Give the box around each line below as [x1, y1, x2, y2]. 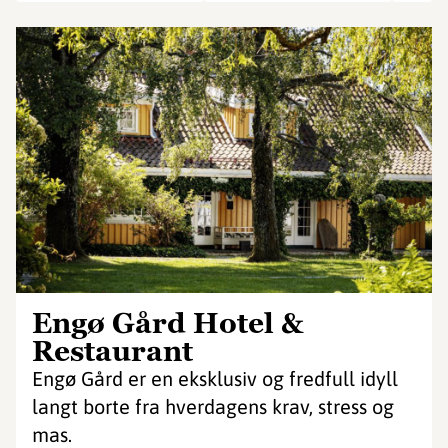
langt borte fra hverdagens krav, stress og [32, 395, 394, 418]
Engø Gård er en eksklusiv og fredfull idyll [32, 367, 398, 390]
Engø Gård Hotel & [32, 305, 303, 341]
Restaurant [32, 333, 193, 369]
